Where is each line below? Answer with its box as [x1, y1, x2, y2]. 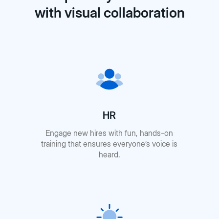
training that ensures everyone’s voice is [41, 139, 178, 149]
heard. [98, 150, 120, 160]
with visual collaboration [34, 4, 185, 22]
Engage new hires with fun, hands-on [45, 128, 174, 138]
